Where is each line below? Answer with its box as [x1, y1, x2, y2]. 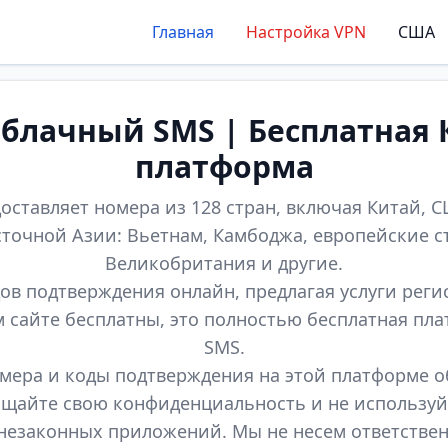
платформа [134, 146, 314, 187]
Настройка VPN [246, 21, 367, 43]
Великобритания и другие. [105, 251, 343, 275]
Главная [152, 21, 215, 43]
